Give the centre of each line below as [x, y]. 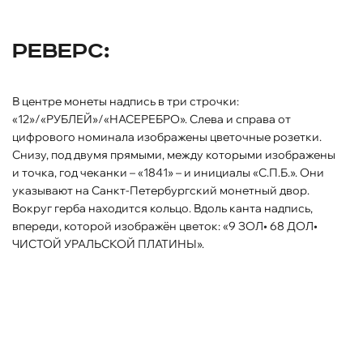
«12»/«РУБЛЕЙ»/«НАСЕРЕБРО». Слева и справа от [152, 119]
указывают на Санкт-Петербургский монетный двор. [161, 190]
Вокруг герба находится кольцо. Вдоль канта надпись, [162, 208]
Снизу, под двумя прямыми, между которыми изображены [174, 154]
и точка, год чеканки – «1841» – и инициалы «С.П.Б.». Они [168, 172]
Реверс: [68, 51]
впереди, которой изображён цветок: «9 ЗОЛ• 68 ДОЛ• [165, 226]
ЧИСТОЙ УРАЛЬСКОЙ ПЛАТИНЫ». [108, 243]
